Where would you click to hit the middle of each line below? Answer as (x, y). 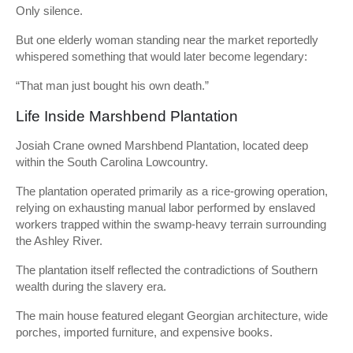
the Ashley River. (59, 241)
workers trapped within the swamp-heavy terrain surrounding (171, 224)
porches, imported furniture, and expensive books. (144, 332)
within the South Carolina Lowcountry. (112, 162)
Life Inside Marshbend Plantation (127, 116)
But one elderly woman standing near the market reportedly (167, 40)
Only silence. (49, 11)
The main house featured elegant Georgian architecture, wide (172, 316)
